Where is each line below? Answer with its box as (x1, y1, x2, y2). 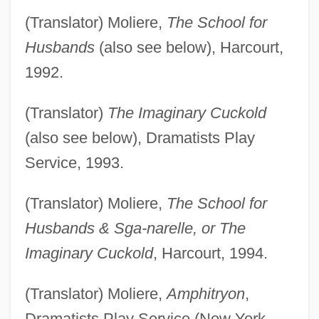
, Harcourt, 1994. (152, 244, 268, 262)
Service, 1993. (24, 153, 124, 172)
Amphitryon (166, 284, 245, 303)
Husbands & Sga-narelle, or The (24, 219, 246, 237)
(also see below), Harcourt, (94, 38, 283, 56)
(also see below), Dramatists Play (24, 128, 255, 147)
